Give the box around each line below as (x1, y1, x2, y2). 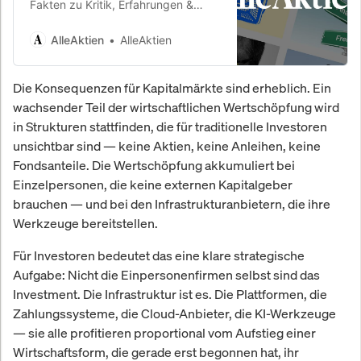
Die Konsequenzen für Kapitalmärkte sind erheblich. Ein (13, 78, 331, 97)
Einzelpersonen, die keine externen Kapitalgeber (13, 175, 293, 193)
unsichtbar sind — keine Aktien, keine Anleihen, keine (13, 136, 321, 155)
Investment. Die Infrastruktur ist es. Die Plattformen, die (13, 284, 327, 303)
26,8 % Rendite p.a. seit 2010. (30, 31, 188, 45)
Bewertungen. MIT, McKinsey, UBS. (30, 14, 216, 28)
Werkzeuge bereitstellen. (13, 214, 158, 232)
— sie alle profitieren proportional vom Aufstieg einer (13, 323, 316, 342)
